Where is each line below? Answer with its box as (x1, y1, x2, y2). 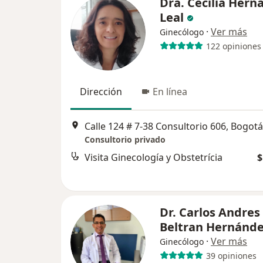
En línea (153, 85, 187, 98)
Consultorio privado (85, 134, 166, 146)
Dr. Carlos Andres (160, 204, 260, 220)
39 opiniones (205, 249, 257, 261)
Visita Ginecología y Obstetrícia (85, 151, 222, 164)
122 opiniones (205, 40, 261, 52)
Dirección (80, 85, 122, 98)
